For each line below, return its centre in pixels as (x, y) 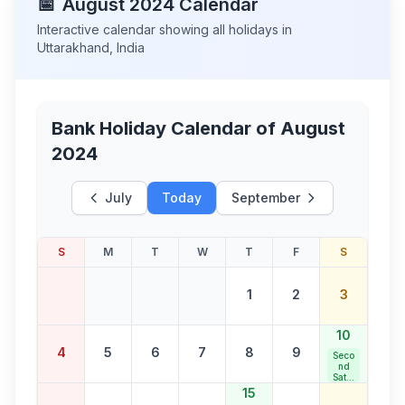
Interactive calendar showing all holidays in (165, 29)
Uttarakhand (73, 47)
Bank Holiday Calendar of (166, 128)
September (266, 198)
